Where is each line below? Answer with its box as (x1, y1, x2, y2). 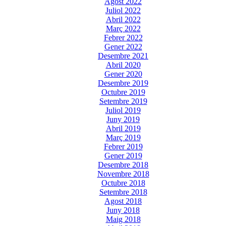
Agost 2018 (104, 196, 142, 205)
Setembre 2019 (99, 96, 147, 105)
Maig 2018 (105, 214, 141, 223)
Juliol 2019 (105, 105, 141, 115)
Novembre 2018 (97, 169, 149, 178)
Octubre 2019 (101, 87, 145, 96)
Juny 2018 (106, 205, 140, 214)
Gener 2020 (104, 69, 142, 78)
